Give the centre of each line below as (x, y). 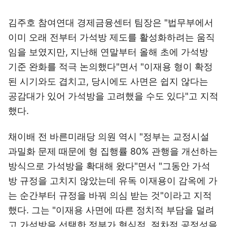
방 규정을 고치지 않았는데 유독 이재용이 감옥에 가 (113, 181)
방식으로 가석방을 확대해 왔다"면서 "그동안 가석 (109, 166)
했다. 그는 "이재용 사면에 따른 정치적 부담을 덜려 (111, 210)
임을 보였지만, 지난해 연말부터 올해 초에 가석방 (108, 52)
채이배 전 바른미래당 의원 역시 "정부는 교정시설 (109, 137)
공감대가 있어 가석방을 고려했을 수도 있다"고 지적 (113, 96)
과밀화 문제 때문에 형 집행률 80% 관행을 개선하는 (113, 151)
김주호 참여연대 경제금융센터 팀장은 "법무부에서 (111, 23)
